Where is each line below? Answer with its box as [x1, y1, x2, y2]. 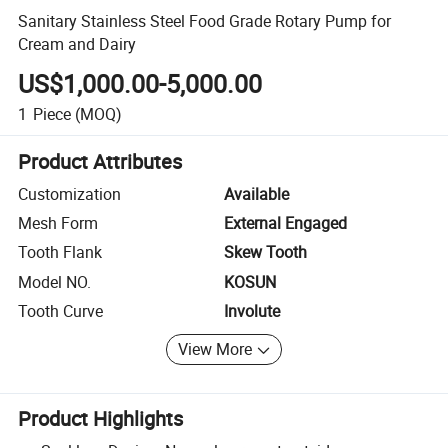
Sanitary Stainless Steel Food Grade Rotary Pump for [18, 9, 392, 32]
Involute [224, 300, 280, 323]
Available [224, 182, 289, 205]
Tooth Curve [18, 300, 104, 323]
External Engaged [224, 212, 347, 235]
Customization [18, 182, 122, 205]
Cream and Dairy [18, 32, 137, 55]
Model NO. [18, 270, 92, 293]
